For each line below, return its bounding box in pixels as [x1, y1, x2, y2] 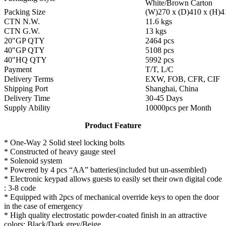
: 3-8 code [4, 184, 36, 193]
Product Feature [85, 121, 141, 130]
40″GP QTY [4, 46, 45, 55]
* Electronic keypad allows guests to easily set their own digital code [4, 175, 222, 184]
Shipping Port [4, 84, 48, 93]
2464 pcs [145, 36, 174, 45]
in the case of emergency [4, 202, 83, 211]
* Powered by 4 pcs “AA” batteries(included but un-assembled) [4, 165, 206, 175]
